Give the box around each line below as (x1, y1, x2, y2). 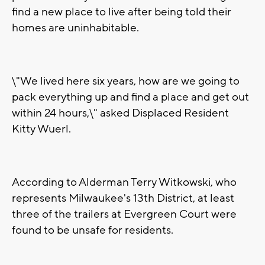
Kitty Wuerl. (12, 122, 71, 137)
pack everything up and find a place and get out (12, 90, 249, 105)
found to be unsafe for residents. (12, 223, 173, 238)
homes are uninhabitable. (12, 21, 139, 35)
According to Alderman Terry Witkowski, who (12, 175, 237, 190)
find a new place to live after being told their (12, 5, 231, 20)
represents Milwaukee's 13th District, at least (12, 191, 234, 206)
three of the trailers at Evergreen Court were (12, 207, 237, 222)
